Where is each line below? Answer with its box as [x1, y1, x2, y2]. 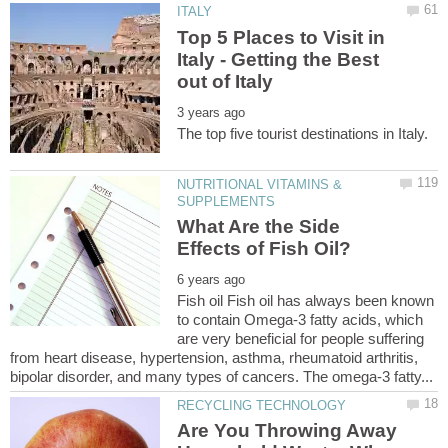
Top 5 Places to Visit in [177, 26, 386, 48]
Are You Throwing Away [177, 420, 398, 442]
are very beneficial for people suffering [177, 329, 425, 347]
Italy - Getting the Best [177, 48, 380, 70]
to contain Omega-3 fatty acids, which [177, 310, 424, 328]
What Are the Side [177, 215, 341, 237]
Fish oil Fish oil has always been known [177, 291, 435, 309]
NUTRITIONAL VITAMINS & [177, 176, 343, 192]
